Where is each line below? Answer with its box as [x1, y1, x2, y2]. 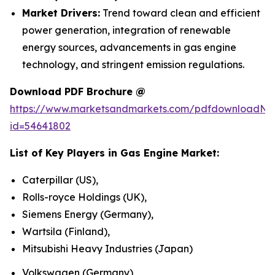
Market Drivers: [22, 7, 100, 19]
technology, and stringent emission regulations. [22, 58, 244, 71]
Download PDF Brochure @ [10, 85, 145, 98]
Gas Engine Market [120, 147, 217, 159]
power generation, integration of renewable [22, 24, 231, 36]
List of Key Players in [10, 147, 120, 159]
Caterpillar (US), [22, 174, 98, 186]
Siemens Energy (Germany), [22, 208, 153, 220]
